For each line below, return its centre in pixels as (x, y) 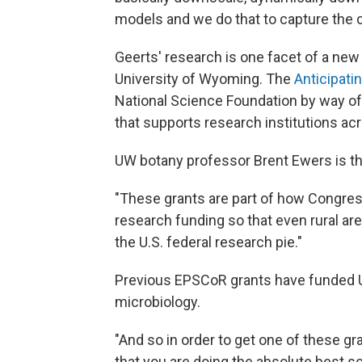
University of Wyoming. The (204, 78)
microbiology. (158, 301)
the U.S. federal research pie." (208, 242)
